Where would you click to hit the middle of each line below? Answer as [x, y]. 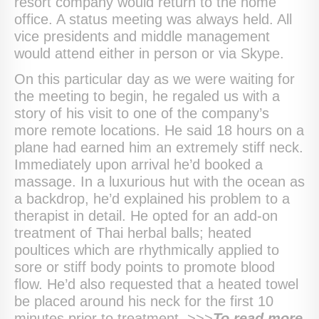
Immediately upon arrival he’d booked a [138, 165]
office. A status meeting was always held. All [153, 20]
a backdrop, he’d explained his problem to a [152, 199]
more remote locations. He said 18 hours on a [159, 131]
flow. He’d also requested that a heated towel [156, 284]
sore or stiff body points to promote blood [145, 267]
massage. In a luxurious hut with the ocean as [159, 182]
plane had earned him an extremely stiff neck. [159, 148]
